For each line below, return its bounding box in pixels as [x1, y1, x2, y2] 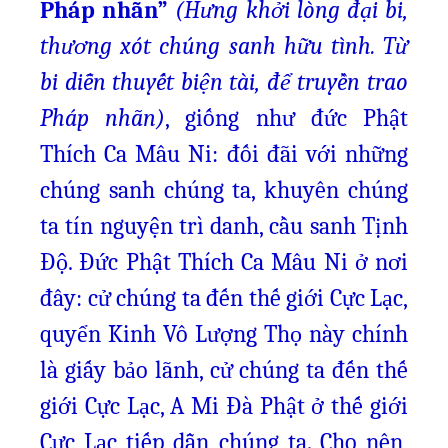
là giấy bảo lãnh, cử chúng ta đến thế [40, 356, 408, 384]
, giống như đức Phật [165, 104, 409, 132]
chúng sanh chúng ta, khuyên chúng [40, 176, 408, 204]
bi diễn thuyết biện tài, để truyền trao [40, 68, 408, 96]
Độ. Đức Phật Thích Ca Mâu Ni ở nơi [40, 248, 408, 276]
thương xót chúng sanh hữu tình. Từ [40, 32, 408, 60]
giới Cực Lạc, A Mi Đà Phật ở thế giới [40, 392, 408, 420]
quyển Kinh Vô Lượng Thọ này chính [40, 320, 408, 348]
